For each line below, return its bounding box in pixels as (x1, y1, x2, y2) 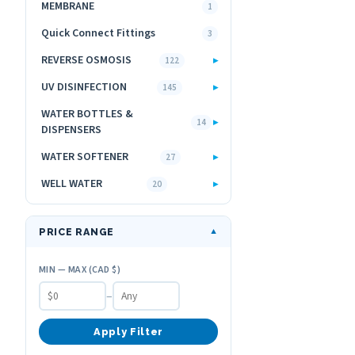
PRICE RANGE (39, 226, 115, 238)
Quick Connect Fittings (41, 25, 155, 41)
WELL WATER (41, 176, 102, 192)
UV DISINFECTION (41, 79, 127, 95)
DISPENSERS (41, 122, 101, 138)
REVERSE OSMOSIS (41, 52, 132, 68)
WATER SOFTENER (41, 149, 128, 165)
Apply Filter (94, 326, 163, 338)
